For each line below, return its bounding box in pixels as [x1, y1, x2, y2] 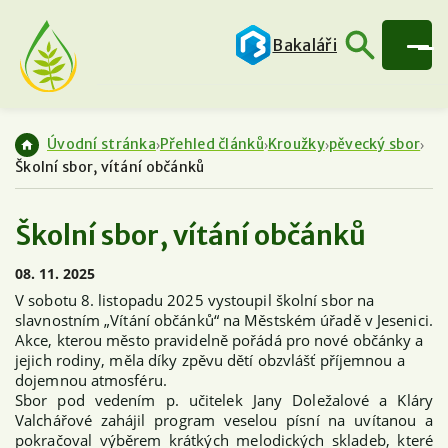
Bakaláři [272, 35, 337, 55]
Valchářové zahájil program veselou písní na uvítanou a [15, 409, 433, 430]
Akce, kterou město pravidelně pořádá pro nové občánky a [15, 329, 424, 350]
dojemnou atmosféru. [15, 369, 167, 390]
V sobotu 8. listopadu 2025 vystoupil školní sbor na [15, 289, 375, 310]
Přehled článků [159, 135, 264, 154]
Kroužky [267, 135, 325, 154]
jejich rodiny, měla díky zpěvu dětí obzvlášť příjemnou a [15, 349, 405, 370]
